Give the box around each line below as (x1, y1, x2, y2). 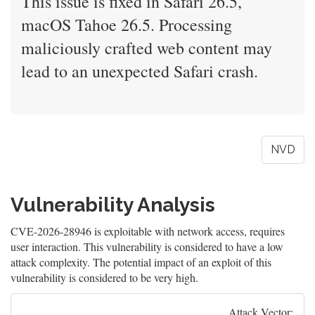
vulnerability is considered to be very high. (11, 270, 198, 285)
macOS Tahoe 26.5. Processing (21, 13, 232, 36)
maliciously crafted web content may (21, 37, 272, 59)
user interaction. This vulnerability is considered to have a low (11, 239, 283, 254)
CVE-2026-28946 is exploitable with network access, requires (11, 224, 285, 238)
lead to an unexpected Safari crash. (21, 60, 258, 82)
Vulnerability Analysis (11, 193, 215, 217)
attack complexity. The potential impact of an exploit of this (11, 255, 271, 269)
